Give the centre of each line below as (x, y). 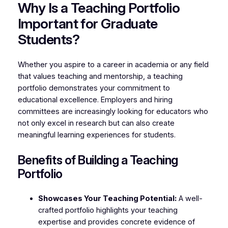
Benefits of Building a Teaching (98, 160)
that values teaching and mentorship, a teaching (100, 76)
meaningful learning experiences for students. (96, 135)
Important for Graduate (88, 24)
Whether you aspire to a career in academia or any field (113, 64)
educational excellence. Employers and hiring (95, 99)
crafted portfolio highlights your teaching (108, 210)
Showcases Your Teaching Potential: (107, 198)
